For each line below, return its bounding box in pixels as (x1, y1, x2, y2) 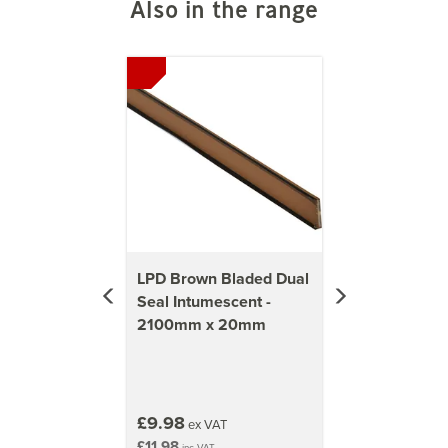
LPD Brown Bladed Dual (136, 266, 309, 290)
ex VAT (184, 414, 227, 433)
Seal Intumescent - (136, 289, 271, 313)
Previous (107, 39, 176, 65)
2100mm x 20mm (136, 312, 266, 336)
